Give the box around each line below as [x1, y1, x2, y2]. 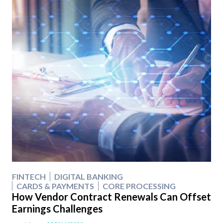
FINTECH [12, 172, 46, 182]
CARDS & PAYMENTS [16, 181, 94, 191]
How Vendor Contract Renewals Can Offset [12, 191, 211, 203]
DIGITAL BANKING [54, 172, 123, 182]
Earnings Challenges [12, 203, 103, 215]
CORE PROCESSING [103, 181, 176, 191]
